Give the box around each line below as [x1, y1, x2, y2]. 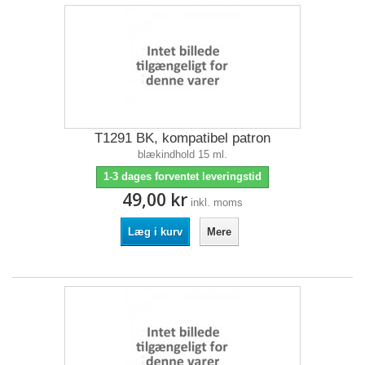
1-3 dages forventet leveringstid [103, 170, 262, 182]
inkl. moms [191, 196, 243, 209]
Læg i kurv [127, 226, 182, 238]
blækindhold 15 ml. [138, 148, 227, 161]
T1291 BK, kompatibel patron [95, 130, 270, 146]
